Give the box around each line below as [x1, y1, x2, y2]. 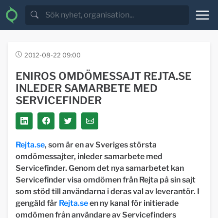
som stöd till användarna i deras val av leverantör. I [16, 187, 200, 196]
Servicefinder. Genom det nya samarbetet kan [16, 163, 184, 173]
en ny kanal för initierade [88, 199, 179, 208]
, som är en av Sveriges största [45, 140, 157, 149]
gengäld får [16, 199, 59, 208]
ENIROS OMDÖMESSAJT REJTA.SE [16, 70, 192, 82]
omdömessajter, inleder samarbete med [16, 152, 163, 161]
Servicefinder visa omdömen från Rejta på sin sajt [16, 175, 196, 184]
